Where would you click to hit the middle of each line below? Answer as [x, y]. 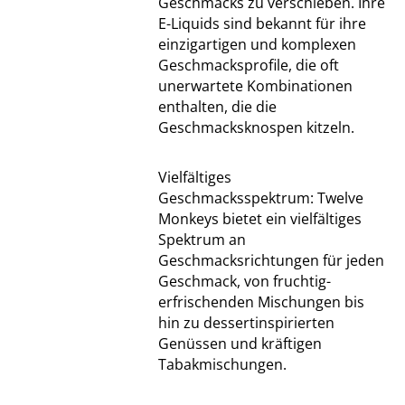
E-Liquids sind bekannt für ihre [262, 24]
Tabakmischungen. [222, 364]
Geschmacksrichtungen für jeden [271, 260]
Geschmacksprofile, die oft [248, 65]
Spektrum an [202, 240]
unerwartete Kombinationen [255, 86]
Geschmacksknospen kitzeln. [256, 127]
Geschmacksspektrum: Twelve [260, 198]
